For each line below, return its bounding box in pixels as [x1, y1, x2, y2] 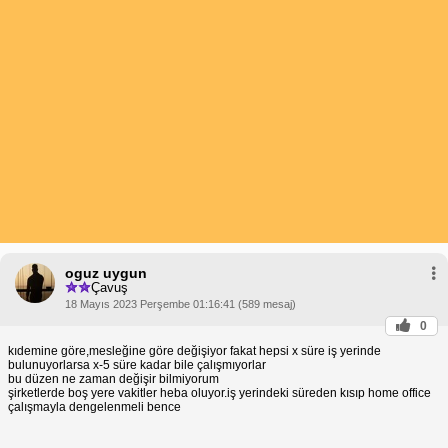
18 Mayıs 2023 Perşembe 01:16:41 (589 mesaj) [65, 297, 296, 310]
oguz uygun [65, 264, 147, 281]
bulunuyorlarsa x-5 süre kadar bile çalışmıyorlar [8, 357, 266, 372]
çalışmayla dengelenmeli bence [8, 399, 181, 414]
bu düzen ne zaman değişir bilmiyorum [8, 371, 219, 386]
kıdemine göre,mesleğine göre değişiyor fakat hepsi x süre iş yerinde [8, 343, 381, 358]
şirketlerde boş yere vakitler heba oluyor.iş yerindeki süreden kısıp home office [8, 385, 431, 400]
